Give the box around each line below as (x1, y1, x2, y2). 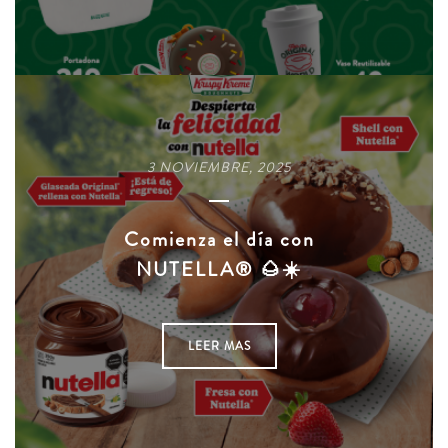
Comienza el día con (123, 224, 315, 254)
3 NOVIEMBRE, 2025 (147, 157, 291, 177)
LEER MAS (187, 336, 251, 355)
